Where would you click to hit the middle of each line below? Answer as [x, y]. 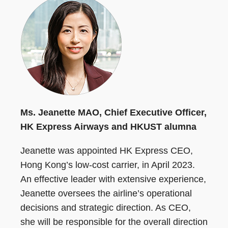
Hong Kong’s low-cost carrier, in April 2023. [108, 165]
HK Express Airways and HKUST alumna [108, 126]
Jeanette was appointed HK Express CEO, [107, 151]
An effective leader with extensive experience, [113, 179]
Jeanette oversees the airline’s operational [106, 194]
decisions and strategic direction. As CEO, [106, 208]
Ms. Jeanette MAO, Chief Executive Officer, [113, 112]
